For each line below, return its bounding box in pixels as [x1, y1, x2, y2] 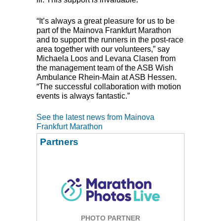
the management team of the [37, 63, 137, 72]
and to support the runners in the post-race [37, 35, 184, 44]
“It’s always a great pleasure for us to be [37, 16, 175, 25]
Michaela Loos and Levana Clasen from [37, 54, 176, 63]
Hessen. [146, 73, 177, 81]
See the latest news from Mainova [37, 112, 154, 121]
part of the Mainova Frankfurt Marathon [37, 26, 171, 35]
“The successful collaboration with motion [37, 82, 181, 91]
